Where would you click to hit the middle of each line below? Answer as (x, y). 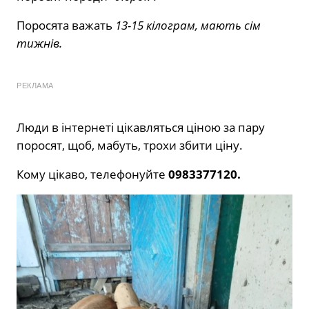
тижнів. (39, 43)
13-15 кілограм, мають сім (188, 26)
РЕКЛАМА (35, 86)
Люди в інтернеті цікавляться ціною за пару (141, 128)
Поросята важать (66, 26)
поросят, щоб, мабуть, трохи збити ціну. (130, 146)
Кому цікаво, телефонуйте (92, 175)
